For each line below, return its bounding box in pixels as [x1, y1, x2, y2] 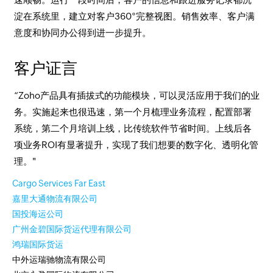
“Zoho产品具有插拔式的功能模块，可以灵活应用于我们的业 [13, 90, 260, 101]
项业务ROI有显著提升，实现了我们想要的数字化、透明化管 [13, 140, 258, 150]
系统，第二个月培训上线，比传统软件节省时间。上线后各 [13, 123, 252, 133]
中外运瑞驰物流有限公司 [12, 255, 106, 264]
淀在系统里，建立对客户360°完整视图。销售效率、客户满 [13, 11, 255, 21]
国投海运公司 [12, 209, 63, 219]
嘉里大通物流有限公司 [12, 194, 97, 204]
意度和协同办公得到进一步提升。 [13, 27, 151, 38]
